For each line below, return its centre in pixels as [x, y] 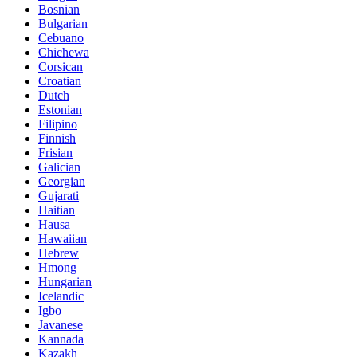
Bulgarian [63, 23]
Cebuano [61, 37]
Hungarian [65, 281]
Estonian [60, 109]
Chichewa [64, 52]
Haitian [57, 210]
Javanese [61, 324]
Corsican [61, 66]
